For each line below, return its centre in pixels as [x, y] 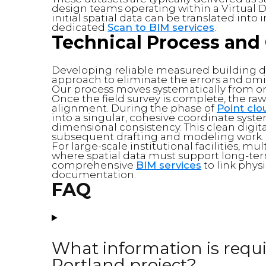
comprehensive [94, 165]
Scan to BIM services [161, 28]
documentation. [94, 175]
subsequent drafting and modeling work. [158, 137]
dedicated [80, 28]
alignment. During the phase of [134, 108]
